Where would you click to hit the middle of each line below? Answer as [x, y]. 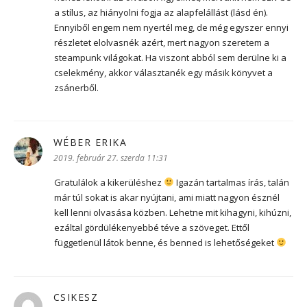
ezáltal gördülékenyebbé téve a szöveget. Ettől [152, 228]
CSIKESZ [76, 297]
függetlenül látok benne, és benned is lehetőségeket [165, 243]
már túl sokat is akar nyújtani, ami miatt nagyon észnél [167, 198]
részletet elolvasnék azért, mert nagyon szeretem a [162, 42]
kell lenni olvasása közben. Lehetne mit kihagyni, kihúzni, [173, 213]
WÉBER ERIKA [90, 143]
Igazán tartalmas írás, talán [231, 183]
